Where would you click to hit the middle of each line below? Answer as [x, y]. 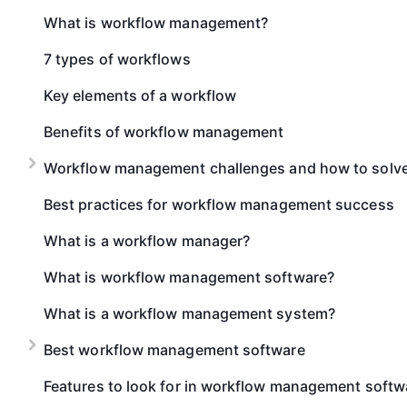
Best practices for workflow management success [219, 204]
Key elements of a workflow [140, 95]
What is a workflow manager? [147, 241]
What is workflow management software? [189, 277]
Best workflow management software [174, 350]
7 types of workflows [117, 59]
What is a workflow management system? [189, 313]
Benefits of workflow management [164, 132]
